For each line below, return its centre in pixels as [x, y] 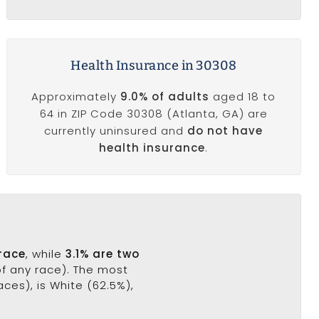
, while [46, 253]
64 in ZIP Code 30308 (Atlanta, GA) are [153, 114]
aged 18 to [243, 96]
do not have [225, 131]
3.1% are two [103, 253]
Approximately [76, 96]
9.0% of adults [165, 96]
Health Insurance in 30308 [154, 66]
